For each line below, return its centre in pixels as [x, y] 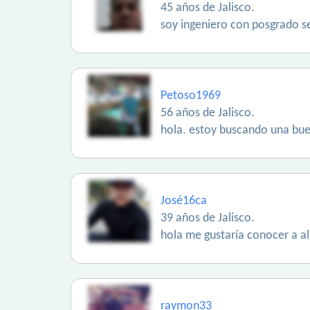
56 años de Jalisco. [208, 113]
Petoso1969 [191, 96]
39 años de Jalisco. [208, 218]
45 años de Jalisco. [208, 8]
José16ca [184, 201]
